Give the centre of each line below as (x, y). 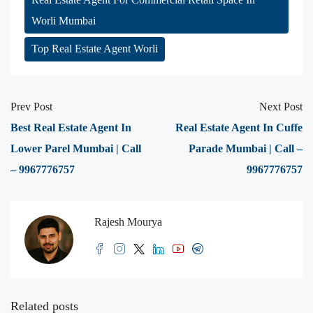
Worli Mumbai (64, 21)
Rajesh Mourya (128, 222)
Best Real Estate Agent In (71, 128)
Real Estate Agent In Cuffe (239, 128)
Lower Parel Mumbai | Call (76, 149)
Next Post (281, 107)
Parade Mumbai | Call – (246, 149)
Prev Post (31, 107)
